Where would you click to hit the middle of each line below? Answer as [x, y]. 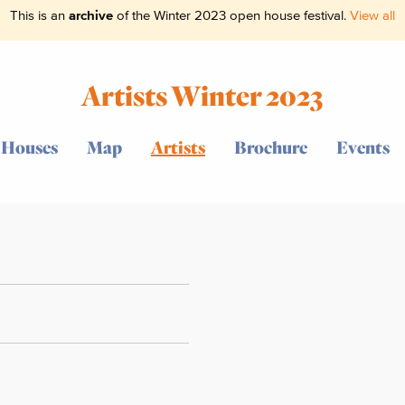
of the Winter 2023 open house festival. [231, 15]
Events [363, 146]
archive [91, 15]
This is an [39, 15]
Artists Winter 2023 [202, 95]
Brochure [271, 146]
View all [372, 15]
